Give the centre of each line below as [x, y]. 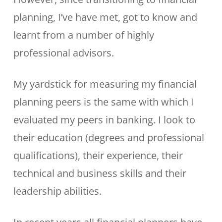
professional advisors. [63, 53]
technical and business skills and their [100, 173]
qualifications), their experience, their [98, 155]
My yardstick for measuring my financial [105, 84]
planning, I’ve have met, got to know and [105, 17]
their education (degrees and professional [109, 138]
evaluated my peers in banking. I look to [104, 120]
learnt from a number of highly [83, 35]
